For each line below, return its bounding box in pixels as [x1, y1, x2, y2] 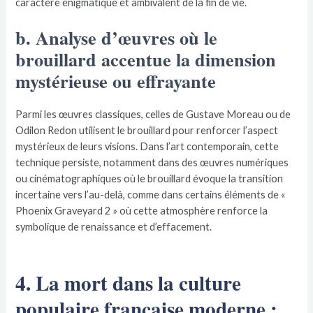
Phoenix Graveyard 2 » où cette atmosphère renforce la [15, 204, 268, 217]
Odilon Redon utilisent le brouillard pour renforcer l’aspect [15, 124, 279, 136]
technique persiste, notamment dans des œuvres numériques [15, 156, 289, 168]
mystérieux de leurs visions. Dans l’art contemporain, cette [15, 140, 279, 152]
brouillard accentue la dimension [15, 45, 277, 73]
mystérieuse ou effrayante [15, 67, 217, 94]
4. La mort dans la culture [15, 267, 242, 298]
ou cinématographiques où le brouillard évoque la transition [15, 172, 284, 184]
